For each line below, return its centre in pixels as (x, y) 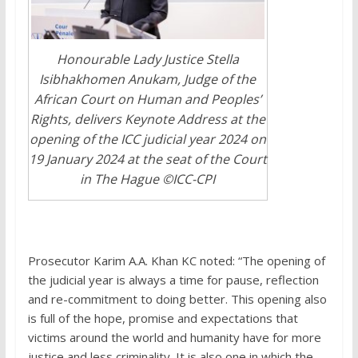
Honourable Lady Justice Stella (147, 60)
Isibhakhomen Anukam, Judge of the (148, 80)
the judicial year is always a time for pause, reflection (173, 280)
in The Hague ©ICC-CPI (148, 179)
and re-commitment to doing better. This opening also (177, 299)
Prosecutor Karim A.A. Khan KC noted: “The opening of (176, 261)
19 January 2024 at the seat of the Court (147, 159)
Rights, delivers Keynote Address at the (147, 119)
